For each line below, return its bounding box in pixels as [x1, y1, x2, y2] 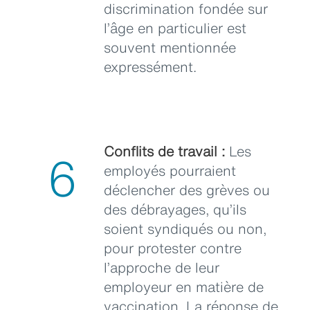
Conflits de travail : [104, 140, 225, 161]
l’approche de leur [104, 257, 219, 277]
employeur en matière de [104, 276, 264, 297]
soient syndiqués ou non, [104, 218, 266, 239]
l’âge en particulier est [104, 18, 246, 38]
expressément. [104, 57, 197, 77]
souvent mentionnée [104, 37, 236, 57]
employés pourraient [104, 160, 236, 181]
